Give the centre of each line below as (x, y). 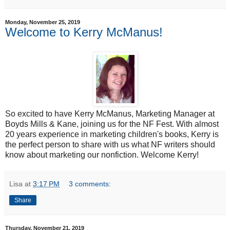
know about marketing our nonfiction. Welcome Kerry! (102, 155)
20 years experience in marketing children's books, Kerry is (112, 134)
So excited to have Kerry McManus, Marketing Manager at (110, 113)
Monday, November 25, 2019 (43, 22)
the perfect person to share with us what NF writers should (110, 144)
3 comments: (90, 184)
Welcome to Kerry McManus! (84, 32)
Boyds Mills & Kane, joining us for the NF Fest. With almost (112, 124)
